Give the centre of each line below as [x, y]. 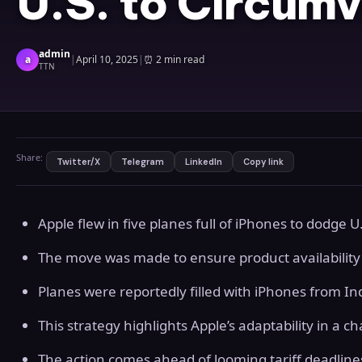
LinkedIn [204, 162]
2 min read [180, 60]
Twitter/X [78, 162]
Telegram [143, 162]
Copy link [263, 162]
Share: [29, 158]
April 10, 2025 [107, 60]
